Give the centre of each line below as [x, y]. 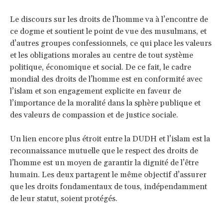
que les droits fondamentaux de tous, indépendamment [109, 186]
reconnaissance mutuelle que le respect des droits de [104, 151]
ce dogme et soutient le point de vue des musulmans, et [108, 31]
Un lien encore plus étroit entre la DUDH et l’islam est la [110, 139]
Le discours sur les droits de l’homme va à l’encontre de [109, 19]
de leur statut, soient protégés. [64, 198]
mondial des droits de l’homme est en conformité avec [106, 79]
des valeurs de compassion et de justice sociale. [95, 115]
